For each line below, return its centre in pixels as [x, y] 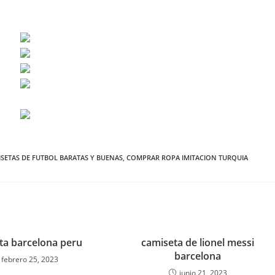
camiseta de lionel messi [198, 242]
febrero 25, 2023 [30, 259]
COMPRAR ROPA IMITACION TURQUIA [187, 157]
